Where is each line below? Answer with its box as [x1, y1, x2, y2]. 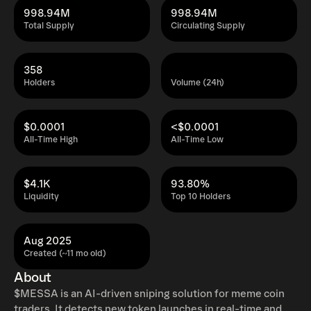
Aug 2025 [24, 235, 72, 247]
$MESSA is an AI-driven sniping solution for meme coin [14, 287, 285, 300]
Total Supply [24, 21, 74, 31]
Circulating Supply [171, 21, 245, 31]
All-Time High [24, 135, 78, 145]
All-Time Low [171, 135, 224, 145]
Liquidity [24, 192, 59, 202]
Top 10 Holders [171, 192, 230, 202]
